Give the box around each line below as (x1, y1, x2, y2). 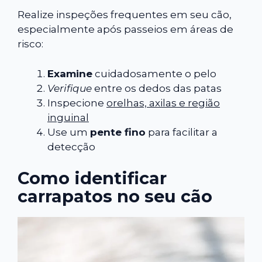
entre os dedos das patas (92, 82, 222, 94)
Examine (47, 67, 92, 80)
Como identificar (18, 168, 167, 189)
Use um (47, 126, 90, 138)
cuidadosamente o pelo (92, 67, 216, 80)
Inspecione (47, 96, 106, 109)
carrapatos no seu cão (18, 186, 212, 207)
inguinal (47, 111, 89, 123)
